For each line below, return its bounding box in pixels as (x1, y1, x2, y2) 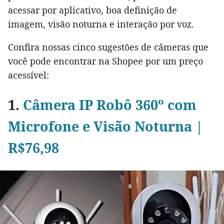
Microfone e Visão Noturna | (8, 117, 203, 136)
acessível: (8, 69, 49, 81)
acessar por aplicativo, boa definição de (8, 4, 177, 16)
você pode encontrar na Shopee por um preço (8, 55, 203, 67)
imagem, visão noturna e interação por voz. (8, 18, 194, 30)
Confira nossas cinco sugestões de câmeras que (8, 41, 208, 53)
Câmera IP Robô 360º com (23, 95, 196, 114)
